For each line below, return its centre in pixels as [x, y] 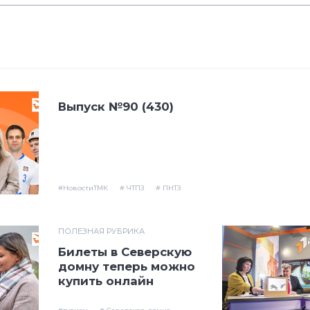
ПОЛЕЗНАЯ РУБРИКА [101, 231]
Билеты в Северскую [125, 252]
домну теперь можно [126, 266]
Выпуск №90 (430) [116, 106]
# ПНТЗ [168, 188]
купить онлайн [106, 281]
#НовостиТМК [83, 188]
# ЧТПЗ [131, 188]
